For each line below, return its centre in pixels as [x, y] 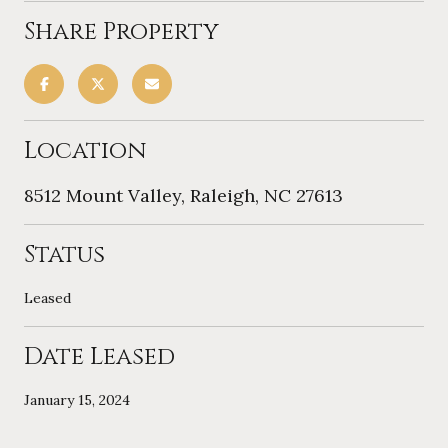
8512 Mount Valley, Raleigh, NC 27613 [183, 195]
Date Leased [99, 356]
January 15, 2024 [77, 399]
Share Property [121, 31]
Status [64, 254]
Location [85, 150]
